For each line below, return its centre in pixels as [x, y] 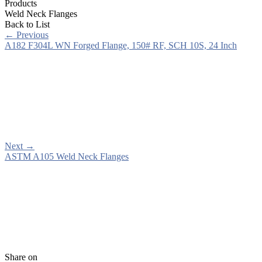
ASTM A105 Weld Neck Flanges [67, 156]
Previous [31, 35]
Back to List [27, 24]
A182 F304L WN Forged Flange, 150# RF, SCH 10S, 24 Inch [121, 45]
